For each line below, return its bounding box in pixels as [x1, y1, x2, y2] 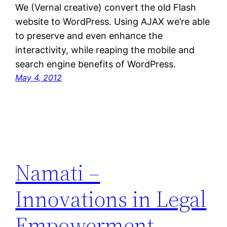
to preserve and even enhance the [15, 30, 163, 42]
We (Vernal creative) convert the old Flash [15, 2, 197, 13]
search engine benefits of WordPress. [15, 59, 176, 70]
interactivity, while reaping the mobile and [15, 45, 195, 56]
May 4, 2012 [15, 72, 62, 83]
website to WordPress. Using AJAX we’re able [15, 16, 210, 27]
